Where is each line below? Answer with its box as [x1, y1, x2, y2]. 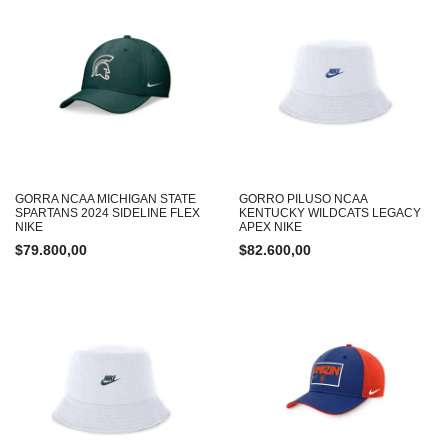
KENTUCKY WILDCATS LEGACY [239, 206, 421, 220]
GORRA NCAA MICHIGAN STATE [15, 192, 196, 206]
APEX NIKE [239, 220, 302, 234]
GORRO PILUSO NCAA [239, 192, 367, 206]
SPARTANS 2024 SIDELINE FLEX [15, 206, 200, 220]
